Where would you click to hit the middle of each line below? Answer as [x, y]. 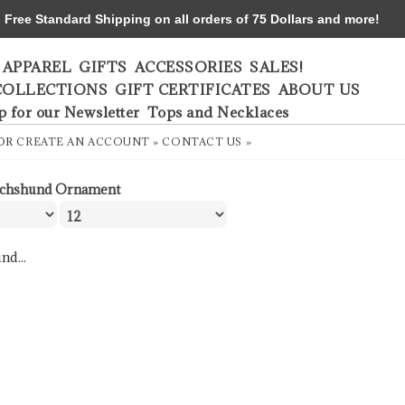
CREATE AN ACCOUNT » [88, 141]
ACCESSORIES [188, 67]
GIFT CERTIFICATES [193, 89]
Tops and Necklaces [218, 112]
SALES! [276, 67]
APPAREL [37, 67]
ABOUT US [319, 89]
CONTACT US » [207, 141]
